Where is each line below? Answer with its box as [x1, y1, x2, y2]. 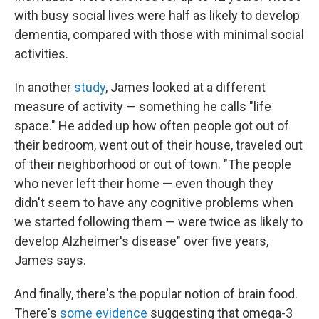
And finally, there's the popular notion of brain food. [14, 286, 298, 301]
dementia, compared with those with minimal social [14, 27, 304, 42]
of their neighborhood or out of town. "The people [14, 157, 291, 172]
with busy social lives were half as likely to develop [14, 8, 300, 23]
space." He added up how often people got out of [14, 118, 289, 133]
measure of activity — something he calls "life [14, 99, 271, 114]
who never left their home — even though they [14, 176, 273, 191]
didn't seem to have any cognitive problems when [14, 195, 293, 210]
